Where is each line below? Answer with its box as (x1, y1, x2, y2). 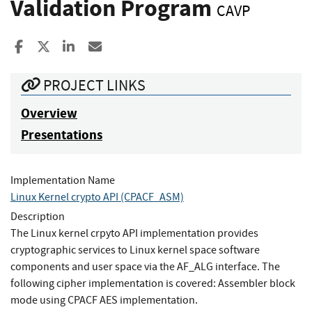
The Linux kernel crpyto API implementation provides (10, 226, 258, 240)
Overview (21, 104, 77, 122)
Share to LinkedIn (76, 38, 173, 56)
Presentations (21, 125, 102, 143)
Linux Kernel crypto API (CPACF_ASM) (10, 189, 184, 204)
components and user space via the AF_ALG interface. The (10, 259, 280, 274)
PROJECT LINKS (40, 75, 146, 95)
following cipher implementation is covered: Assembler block (10, 276, 295, 290)
